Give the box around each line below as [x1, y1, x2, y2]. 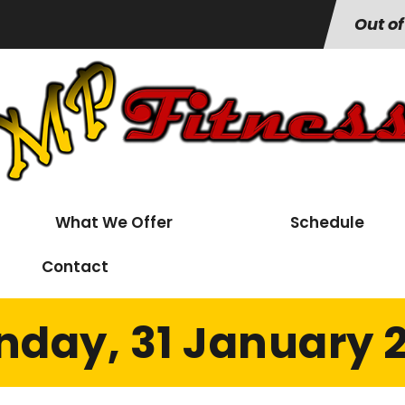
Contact [42, 255, 108, 278]
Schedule [290, 211, 364, 233]
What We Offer [55, 211, 173, 233]
